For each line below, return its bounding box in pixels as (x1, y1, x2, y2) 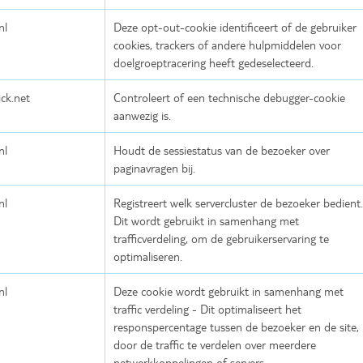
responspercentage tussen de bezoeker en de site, (113, 319, 359, 335)
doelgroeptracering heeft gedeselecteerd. (113, 55, 314, 70)
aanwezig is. (113, 108, 171, 123)
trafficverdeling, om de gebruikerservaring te (113, 231, 329, 246)
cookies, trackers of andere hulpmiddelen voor (113, 37, 341, 53)
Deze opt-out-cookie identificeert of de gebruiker (113, 19, 357, 35)
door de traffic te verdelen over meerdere (113, 337, 316, 352)
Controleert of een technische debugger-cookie (113, 90, 345, 105)
